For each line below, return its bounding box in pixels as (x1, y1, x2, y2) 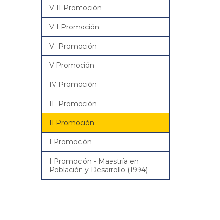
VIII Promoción (49, 3, 102, 12)
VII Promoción (49, 23, 99, 31)
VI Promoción (49, 42, 97, 51)
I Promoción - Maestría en (49, 157, 138, 165)
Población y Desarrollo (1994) (49, 165, 148, 174)
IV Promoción (49, 80, 97, 89)
